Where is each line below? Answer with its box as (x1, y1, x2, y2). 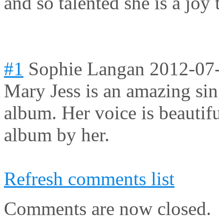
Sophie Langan (28, 58, 145, 80)
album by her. (4, 124, 109, 146)
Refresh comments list (4, 168, 175, 190)
